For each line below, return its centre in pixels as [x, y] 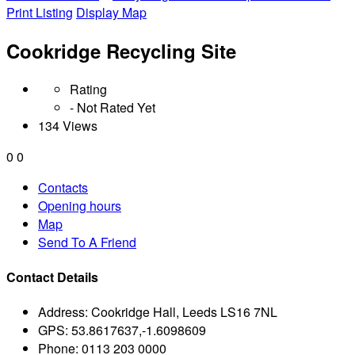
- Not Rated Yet [113, 107]
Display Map [111, 12]
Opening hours [80, 205]
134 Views [68, 125]
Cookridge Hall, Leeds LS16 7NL [184, 312]
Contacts [63, 187]
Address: [63, 312]
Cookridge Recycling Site [121, 50]
